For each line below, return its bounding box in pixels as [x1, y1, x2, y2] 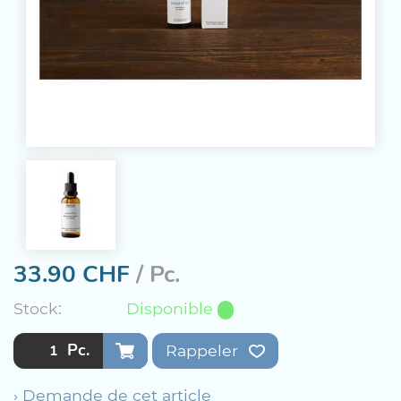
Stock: [13, 299, 62, 318]
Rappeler [166, 341, 243, 360]
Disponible [126, 299, 218, 318]
